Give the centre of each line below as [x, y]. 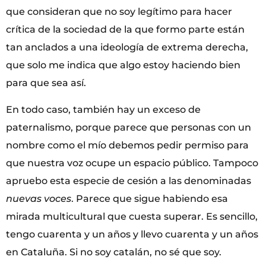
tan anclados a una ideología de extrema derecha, [127, 47]
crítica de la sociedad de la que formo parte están [125, 30]
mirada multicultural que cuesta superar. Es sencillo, [132, 216]
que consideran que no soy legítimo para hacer [119, 12]
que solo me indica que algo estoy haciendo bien [123, 65]
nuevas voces [39, 198]
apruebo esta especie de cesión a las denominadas [129, 180]
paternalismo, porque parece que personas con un [129, 127]
